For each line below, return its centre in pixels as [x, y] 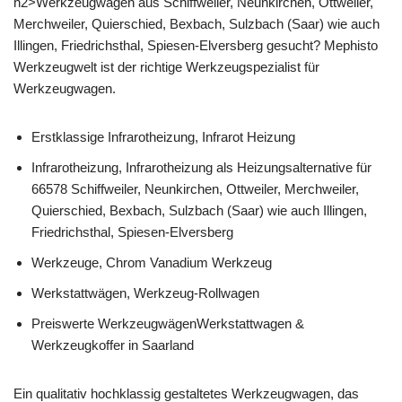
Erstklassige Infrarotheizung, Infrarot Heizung [163, 136]
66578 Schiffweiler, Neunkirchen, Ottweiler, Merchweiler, [195, 188]
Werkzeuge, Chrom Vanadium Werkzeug [152, 262]
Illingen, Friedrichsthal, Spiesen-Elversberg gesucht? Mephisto [196, 45]
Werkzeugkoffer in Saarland [113, 345]
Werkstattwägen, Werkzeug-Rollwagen [145, 293]
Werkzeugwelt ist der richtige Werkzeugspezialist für [166, 66]
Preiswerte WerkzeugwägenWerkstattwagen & [168, 323]
